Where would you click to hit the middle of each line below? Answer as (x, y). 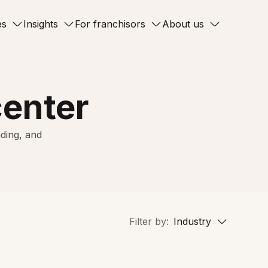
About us (183, 24)
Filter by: (149, 221)
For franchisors (110, 24)
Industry (192, 221)
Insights (40, 24)
